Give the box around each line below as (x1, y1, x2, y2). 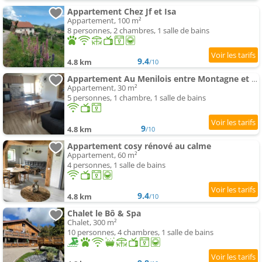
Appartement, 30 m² (67, 82, 137, 94)
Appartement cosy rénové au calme (67, 140, 211, 152)
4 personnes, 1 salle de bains (67, 160, 166, 171)
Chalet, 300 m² (67, 217, 117, 228)
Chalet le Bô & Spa (67, 208, 141, 219)
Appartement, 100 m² (67, 15, 142, 26)
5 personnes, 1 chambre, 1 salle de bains (67, 92, 206, 104)
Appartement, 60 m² (67, 150, 137, 161)
